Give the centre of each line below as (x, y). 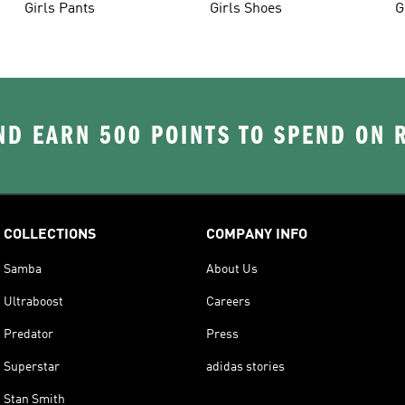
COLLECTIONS (50, 235)
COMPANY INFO (257, 235)
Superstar (32, 367)
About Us (232, 269)
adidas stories (245, 367)
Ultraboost (33, 301)
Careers (228, 301)
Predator (28, 334)
